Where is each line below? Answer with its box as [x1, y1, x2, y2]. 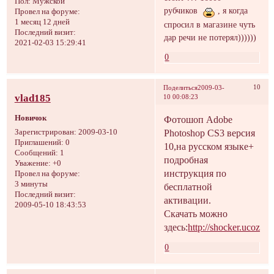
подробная [164, 155, 209, 166]
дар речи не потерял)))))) [164, 32, 257, 43]
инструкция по [164, 168, 227, 179]
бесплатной [164, 182, 213, 193]
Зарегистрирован [14, 127, 74, 136]
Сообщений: [14, 148, 58, 157]
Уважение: [14, 158, 51, 168]
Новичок [14, 114, 46, 123]
